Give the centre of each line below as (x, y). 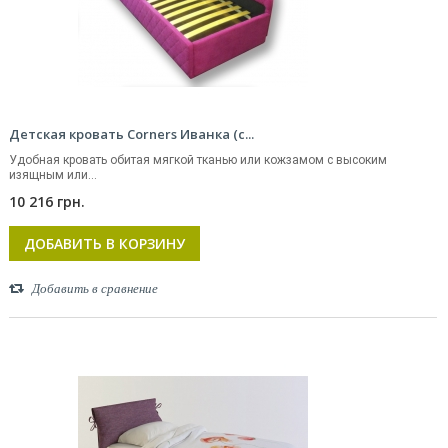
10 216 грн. (47, 201)
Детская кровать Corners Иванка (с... (131, 134)
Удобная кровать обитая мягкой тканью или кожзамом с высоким (198, 160)
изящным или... (53, 175)
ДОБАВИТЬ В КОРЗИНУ (104, 243)
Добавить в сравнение (95, 288)
